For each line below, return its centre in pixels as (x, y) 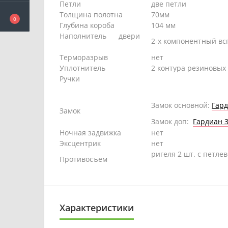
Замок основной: (180, 105)
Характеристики (97, 208)
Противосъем (84, 159)
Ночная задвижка (90, 133)
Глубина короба (87, 25)
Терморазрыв (84, 57)
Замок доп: (171, 121)
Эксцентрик (80, 143)
